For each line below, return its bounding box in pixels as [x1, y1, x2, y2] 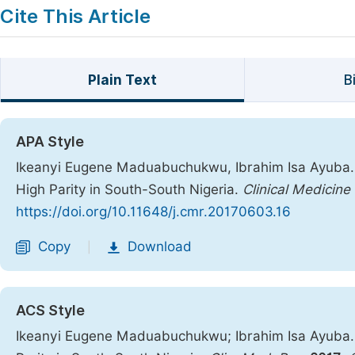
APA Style [16, 133, 84, 150]
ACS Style [16, 302, 85, 319]
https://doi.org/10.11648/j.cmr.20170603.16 [16, 204, 291, 219]
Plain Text [87, 72, 157, 88]
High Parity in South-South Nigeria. [16, 181, 242, 197]
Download [128, 239, 192, 254]
